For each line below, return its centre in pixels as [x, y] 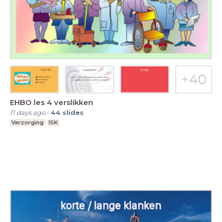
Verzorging [28, 122]
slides [73, 112]
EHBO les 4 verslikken [52, 102]
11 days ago [28, 112]
